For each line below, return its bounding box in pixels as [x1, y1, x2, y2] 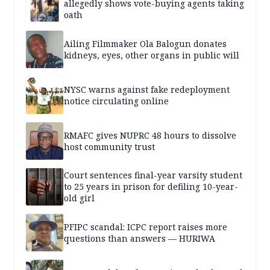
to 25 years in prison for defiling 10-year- [64, 181, 238, 193]
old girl [64, 192, 95, 204]
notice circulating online [64, 95, 169, 107]
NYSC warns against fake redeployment [64, 83, 230, 95]
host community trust [64, 140, 155, 152]
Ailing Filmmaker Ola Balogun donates [64, 37, 227, 49]
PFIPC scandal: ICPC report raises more [64, 221, 227, 233]
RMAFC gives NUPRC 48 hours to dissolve [64, 129, 236, 141]
